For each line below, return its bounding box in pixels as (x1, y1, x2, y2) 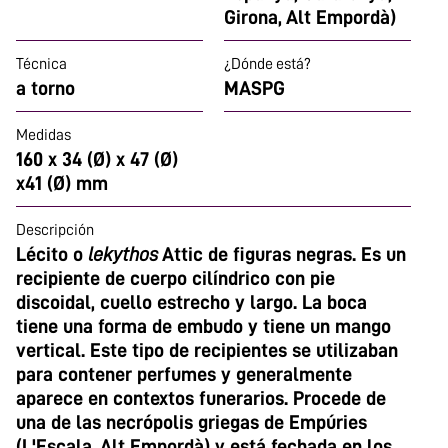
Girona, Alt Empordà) (224, 7, 396, 27)
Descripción (16, 222, 94, 238)
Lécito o (16, 244, 88, 264)
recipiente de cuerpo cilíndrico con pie (16, 268, 335, 288)
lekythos (88, 244, 162, 264)
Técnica (16, 56, 67, 72)
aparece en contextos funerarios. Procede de (16, 388, 386, 408)
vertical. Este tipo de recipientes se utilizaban (16, 340, 398, 360)
